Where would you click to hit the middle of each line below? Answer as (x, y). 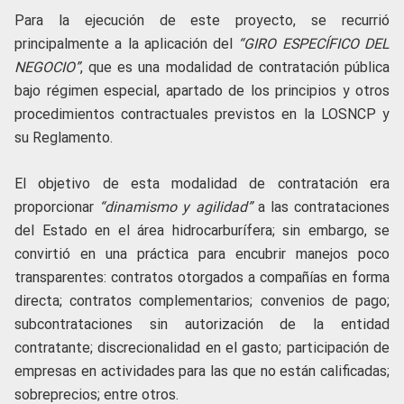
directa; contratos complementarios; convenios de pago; (202, 300)
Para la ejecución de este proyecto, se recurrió (202, 20)
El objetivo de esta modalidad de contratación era (202, 183)
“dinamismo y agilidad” (179, 207)
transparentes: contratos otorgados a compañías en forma (202, 277)
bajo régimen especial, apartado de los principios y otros (202, 90)
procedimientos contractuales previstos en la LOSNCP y (202, 114)
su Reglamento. (64, 137)
